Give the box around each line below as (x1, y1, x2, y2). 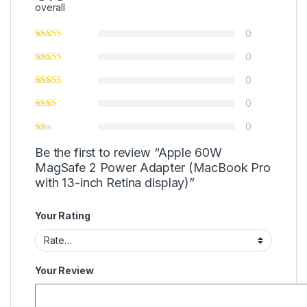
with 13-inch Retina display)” (35, 175, 195, 190)
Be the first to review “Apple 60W (35, 145, 222, 160)
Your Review (35, 265, 94, 277)
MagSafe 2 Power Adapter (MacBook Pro (35, 160, 271, 175)
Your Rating (35, 209, 90, 221)
